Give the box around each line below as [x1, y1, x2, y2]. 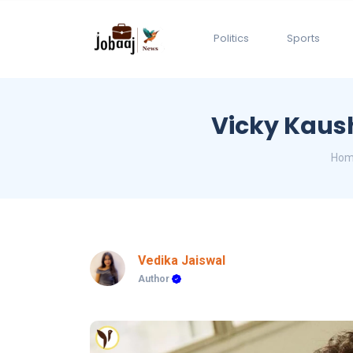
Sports [287, 31, 320, 46]
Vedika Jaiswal [138, 253, 225, 269]
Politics [214, 31, 249, 46]
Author [138, 273, 172, 285]
